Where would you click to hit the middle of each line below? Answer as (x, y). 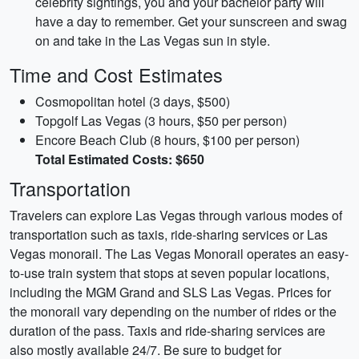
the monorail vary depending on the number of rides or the (173, 311)
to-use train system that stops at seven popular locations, (169, 273)
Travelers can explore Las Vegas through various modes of (176, 215)
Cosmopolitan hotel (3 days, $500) (133, 101)
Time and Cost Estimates (116, 75)
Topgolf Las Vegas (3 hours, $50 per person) (161, 121)
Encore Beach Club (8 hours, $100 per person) (167, 140)
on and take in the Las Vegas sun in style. (153, 40)
